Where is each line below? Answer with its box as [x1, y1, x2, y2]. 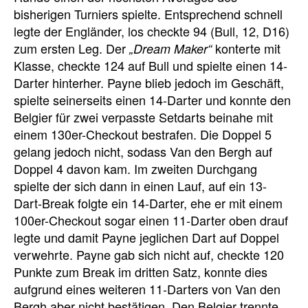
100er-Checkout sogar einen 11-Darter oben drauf [14, 210, 288, 229]
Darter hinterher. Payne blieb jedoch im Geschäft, [14, 73, 284, 91]
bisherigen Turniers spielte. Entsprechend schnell [14, 4, 283, 23]
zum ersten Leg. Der [14, 38, 129, 57]
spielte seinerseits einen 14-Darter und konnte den [14, 90, 291, 109]
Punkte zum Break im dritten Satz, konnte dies [14, 262, 267, 280]
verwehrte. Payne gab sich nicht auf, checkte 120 [14, 245, 284, 263]
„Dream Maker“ [129, 39, 212, 57]
